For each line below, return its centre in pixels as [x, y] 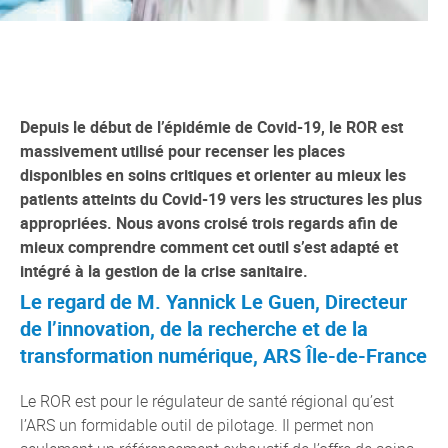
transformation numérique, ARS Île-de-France [223, 355]
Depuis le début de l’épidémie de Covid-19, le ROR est [211, 127]
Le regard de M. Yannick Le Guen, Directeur [213, 301]
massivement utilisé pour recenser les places [182, 151]
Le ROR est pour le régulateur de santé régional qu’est [207, 401]
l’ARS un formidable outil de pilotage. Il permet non [197, 425]
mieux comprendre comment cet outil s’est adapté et [209, 247]
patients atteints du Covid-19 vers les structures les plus [221, 199]
